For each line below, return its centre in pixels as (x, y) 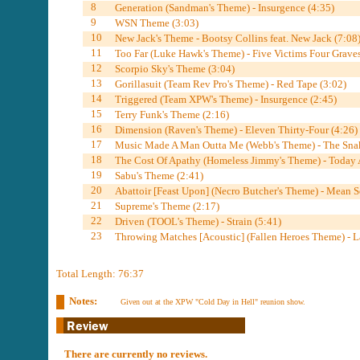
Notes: (83, 301)
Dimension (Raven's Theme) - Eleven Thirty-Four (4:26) (236, 130)
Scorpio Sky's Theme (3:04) (174, 69)
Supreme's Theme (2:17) (167, 206)
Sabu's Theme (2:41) (159, 176)
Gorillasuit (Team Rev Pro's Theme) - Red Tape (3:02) (230, 84)
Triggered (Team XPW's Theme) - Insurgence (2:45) (225, 99)
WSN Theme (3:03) (156, 23)
